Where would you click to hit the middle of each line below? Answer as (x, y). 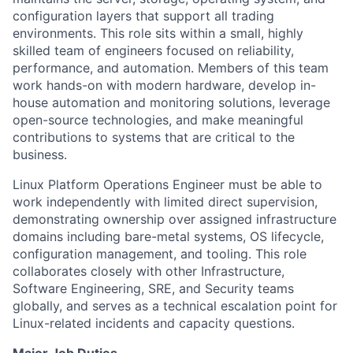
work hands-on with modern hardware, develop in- (164, 85)
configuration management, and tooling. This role (160, 253)
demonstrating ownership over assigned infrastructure (175, 219)
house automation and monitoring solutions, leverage (171, 102)
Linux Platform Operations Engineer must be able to (167, 184)
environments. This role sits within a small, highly (158, 33)
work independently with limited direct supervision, (165, 201)
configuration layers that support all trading (143, 15)
